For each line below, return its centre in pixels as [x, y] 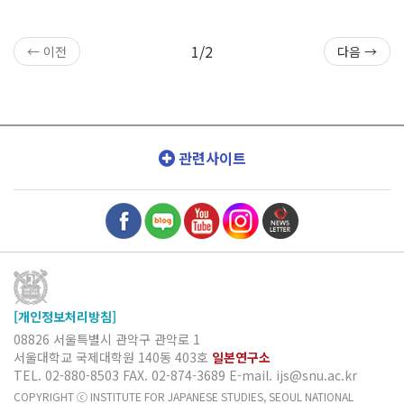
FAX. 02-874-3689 [176, 375]
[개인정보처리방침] [65, 317]
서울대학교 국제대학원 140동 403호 [113, 357]
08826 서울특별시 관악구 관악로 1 [107, 339]
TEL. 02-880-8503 [68, 375]
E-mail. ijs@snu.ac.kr [293, 375]
